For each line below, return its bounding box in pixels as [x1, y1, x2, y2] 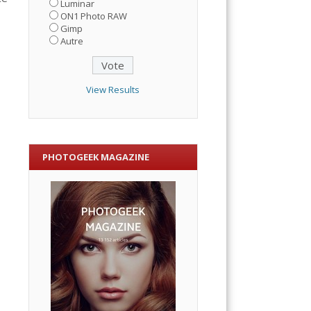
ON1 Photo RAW [60, 9, 128, 22]
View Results [86, 83, 140, 96]
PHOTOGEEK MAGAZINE [42, 151, 150, 164]
